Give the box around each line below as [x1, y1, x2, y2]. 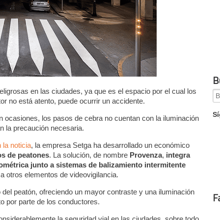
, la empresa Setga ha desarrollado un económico [31, 140, 190, 149]
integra [166, 150, 191, 159]
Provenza [130, 150, 163, 159]
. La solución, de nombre [49, 150, 130, 159]
